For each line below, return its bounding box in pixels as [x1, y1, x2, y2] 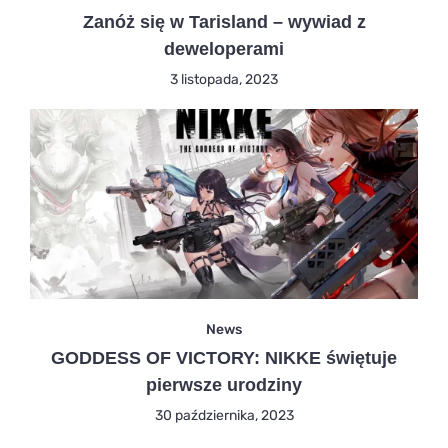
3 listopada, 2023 [170, 70, 278, 87]
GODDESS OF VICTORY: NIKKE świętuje [51, 347, 397, 368]
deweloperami [164, 38, 284, 59]
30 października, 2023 [154, 406, 294, 423]
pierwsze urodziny [146, 374, 302, 395]
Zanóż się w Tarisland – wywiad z [82, 11, 366, 32]
